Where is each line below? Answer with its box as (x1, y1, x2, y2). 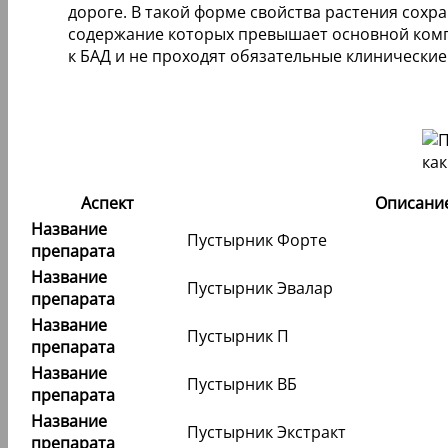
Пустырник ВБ (187, 373, 297, 396)
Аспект (80, 192, 134, 215)
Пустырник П (187, 325, 289, 348)
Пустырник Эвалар (187, 277, 333, 300)
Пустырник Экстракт (187, 421, 346, 444)
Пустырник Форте (187, 229, 327, 252)
